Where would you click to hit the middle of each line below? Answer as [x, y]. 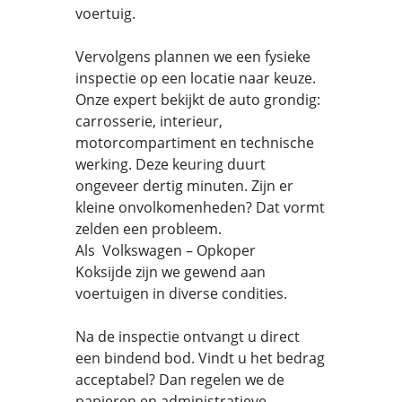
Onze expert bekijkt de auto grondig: [198, 100]
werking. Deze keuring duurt [170, 164]
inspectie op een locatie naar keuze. [196, 78]
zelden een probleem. [149, 229]
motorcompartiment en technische [195, 143]
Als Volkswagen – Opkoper [166, 250]
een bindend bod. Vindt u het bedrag [200, 358]
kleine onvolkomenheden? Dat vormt [200, 207]
